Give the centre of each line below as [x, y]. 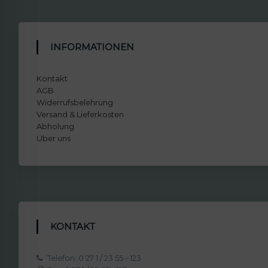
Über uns [54, 138]
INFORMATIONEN [94, 47]
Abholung [56, 126]
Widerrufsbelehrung [75, 102]
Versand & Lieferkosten [80, 114]
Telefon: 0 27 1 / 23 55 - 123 [94, 258]
